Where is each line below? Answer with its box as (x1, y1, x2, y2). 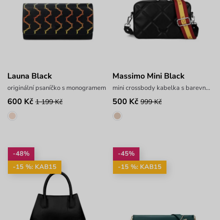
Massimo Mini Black (112, 71, 185, 82)
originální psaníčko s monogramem (7, 83, 106, 93)
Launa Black (7, 71, 52, 82)
